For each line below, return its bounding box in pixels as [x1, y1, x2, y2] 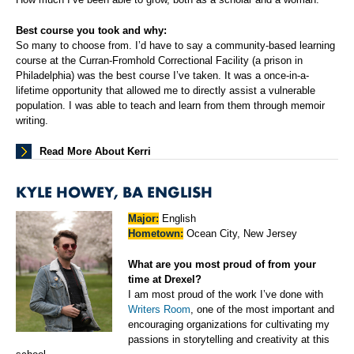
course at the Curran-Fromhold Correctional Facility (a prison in [16, 55, 303, 67]
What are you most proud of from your [128, 258, 317, 271]
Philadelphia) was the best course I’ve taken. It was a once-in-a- [16, 70, 309, 82]
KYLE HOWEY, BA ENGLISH [16, 181, 213, 202]
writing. [16, 115, 48, 127]
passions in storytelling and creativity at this [128, 333, 330, 346]
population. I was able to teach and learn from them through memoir [16, 100, 325, 112]
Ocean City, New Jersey [183, 228, 298, 240]
